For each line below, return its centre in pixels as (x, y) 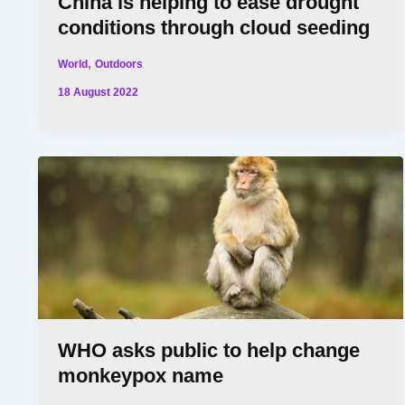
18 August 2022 (99, 91)
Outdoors (119, 64)
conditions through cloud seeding (214, 28)
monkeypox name (141, 376)
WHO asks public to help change (209, 351)
